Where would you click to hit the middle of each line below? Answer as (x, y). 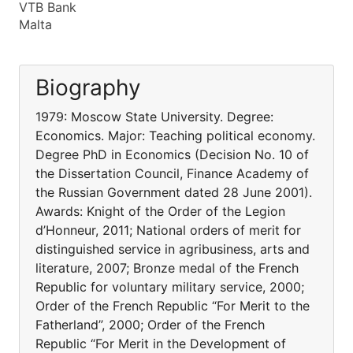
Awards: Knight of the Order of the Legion (160, 211)
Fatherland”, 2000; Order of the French (150, 325)
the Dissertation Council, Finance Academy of (172, 173)
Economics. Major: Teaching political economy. (175, 136)
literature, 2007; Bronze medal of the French (167, 268)
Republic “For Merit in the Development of (161, 344)
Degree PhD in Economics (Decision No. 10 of (172, 154)
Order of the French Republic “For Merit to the (173, 306)
